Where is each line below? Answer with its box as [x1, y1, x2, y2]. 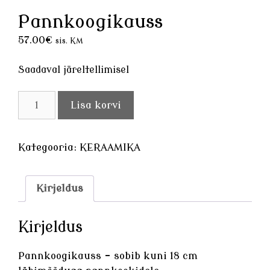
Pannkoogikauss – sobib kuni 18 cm [18, 250, 198, 262]
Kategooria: [18, 141, 80, 153]
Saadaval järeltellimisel [18, 64, 129, 75]
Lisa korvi [70, 99, 121, 111]
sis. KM [55, 37, 83, 45]
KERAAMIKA [80, 141, 140, 153]
